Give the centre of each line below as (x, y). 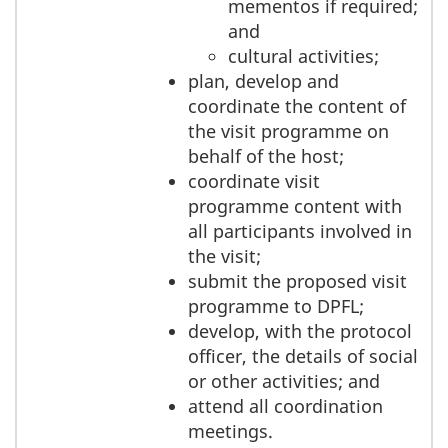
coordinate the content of (297, 105)
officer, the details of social (303, 355)
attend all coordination (285, 405)
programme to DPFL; (276, 305)
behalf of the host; (266, 155)
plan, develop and (263, 80)
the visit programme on (288, 130)
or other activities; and (284, 380)
